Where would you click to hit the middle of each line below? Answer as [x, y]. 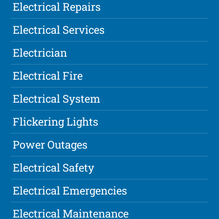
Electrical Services [59, 30]
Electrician [40, 53]
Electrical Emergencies [70, 191]
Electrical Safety [54, 168]
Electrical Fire [48, 76]
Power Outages [50, 145]
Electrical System [57, 99]
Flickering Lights [56, 122]
